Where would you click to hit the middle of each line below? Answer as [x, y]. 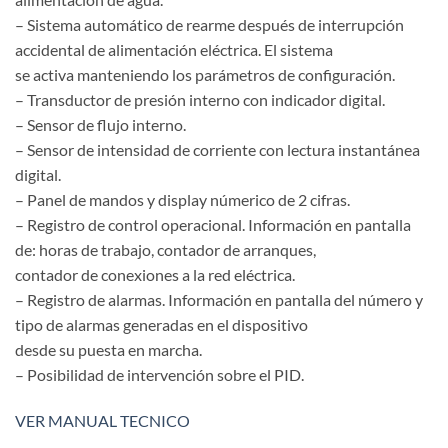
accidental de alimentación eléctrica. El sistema [174, 50]
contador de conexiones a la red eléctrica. [155, 275]
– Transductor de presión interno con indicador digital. [200, 100]
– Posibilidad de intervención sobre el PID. [159, 375]
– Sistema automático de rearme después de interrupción [209, 25]
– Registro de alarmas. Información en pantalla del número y [219, 300]
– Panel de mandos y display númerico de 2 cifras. [182, 200]
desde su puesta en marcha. [108, 350]
